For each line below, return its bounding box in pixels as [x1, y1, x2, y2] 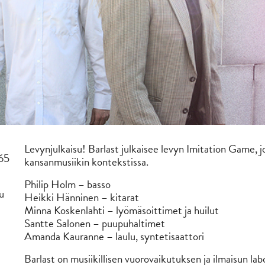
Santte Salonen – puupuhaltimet [24, 215, 165, 232]
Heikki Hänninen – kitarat [24, 189, 139, 206]
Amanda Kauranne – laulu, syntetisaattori [24, 228, 204, 245]
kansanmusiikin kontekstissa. [24, 153, 148, 170]
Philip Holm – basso [24, 176, 111, 193]
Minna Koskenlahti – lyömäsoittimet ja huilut [24, 202, 219, 219]
